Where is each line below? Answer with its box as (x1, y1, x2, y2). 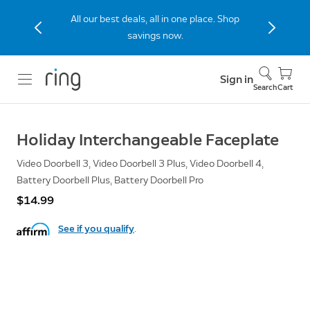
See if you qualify (58, 223, 134, 235)
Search (253, 83, 277, 92)
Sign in (220, 72, 253, 86)
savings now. (127, 30, 183, 42)
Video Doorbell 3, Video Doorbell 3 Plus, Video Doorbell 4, (17, 158, 264, 170)
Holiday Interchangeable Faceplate (17, 129, 279, 149)
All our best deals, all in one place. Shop (71, 13, 239, 25)
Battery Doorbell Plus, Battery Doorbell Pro (17, 174, 203, 186)
